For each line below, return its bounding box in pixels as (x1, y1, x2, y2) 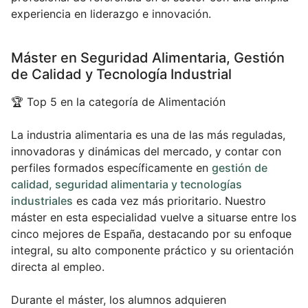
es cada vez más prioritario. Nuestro (73, 194, 266, 208)
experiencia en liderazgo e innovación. (11, 7, 211, 21)
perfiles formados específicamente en (11, 161, 212, 175)
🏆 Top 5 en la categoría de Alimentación (11, 95, 225, 109)
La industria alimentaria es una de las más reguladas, (11, 128, 285, 142)
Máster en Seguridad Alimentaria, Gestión (11, 49, 285, 67)
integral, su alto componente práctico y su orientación (11, 243, 294, 258)
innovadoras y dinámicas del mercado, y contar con (11, 144, 281, 159)
